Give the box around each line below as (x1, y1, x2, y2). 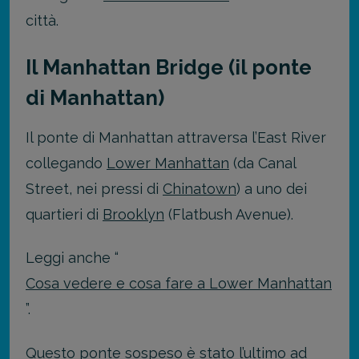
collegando (26, 154, 107, 171)
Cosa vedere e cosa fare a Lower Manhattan (26, 275, 332, 292)
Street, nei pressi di (26, 179, 163, 197)
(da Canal (229, 154, 296, 171)
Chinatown (163, 179, 236, 197)
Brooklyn (103, 205, 164, 223)
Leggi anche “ (26, 249, 119, 267)
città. (26, 12, 58, 30)
